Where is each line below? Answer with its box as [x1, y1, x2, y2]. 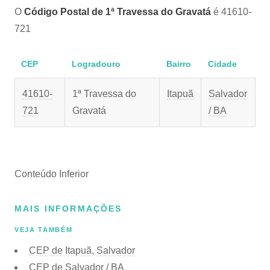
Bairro [166, 59, 191, 69]
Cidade [207, 59, 237, 69]
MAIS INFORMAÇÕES [14, 204, 122, 213]
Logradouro [71, 59, 121, 69]
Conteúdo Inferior [14, 169, 89, 179]
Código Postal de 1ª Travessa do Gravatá [24, 7, 211, 17]
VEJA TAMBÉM [14, 226, 73, 234]
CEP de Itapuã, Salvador [29, 245, 135, 256]
